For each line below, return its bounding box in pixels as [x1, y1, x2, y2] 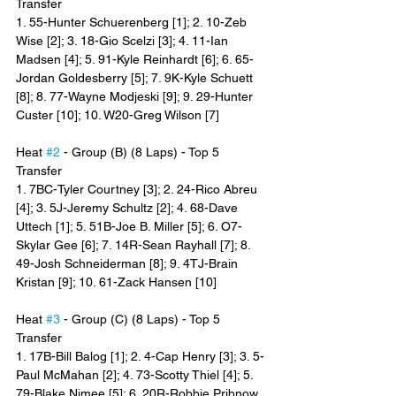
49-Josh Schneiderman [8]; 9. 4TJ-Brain [16, 256, 241, 271]
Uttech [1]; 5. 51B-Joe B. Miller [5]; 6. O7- [16, 219, 242, 234]
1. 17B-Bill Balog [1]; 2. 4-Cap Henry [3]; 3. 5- [16, 349, 264, 364]
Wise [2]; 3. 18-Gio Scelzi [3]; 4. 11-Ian [16, 34, 232, 49]
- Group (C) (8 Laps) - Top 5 [60, 312, 224, 327]
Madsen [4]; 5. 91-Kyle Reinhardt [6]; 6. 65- [16, 52, 254, 67]
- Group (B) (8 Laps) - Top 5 [60, 145, 223, 160]
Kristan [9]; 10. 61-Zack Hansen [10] [16, 275, 217, 290]
